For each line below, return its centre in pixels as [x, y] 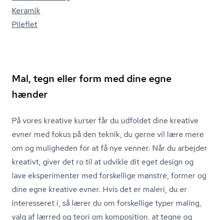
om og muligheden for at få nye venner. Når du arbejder [110, 148]
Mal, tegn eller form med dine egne [92, 79]
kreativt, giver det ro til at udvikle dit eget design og [103, 162]
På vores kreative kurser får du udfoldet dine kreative [105, 121]
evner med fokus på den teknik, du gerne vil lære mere [108, 134]
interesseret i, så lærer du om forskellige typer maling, [107, 203]
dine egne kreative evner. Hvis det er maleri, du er [99, 189]
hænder [30, 94]
